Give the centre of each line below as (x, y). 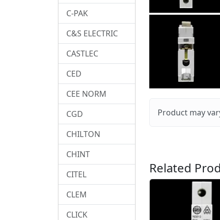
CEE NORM (86, 94)
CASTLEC (82, 53)
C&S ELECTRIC (92, 33)
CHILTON (83, 134)
